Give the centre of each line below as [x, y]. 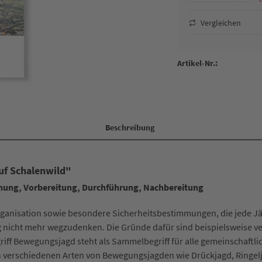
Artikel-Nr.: [198, 63]
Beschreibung [130, 127]
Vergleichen [220, 23]
